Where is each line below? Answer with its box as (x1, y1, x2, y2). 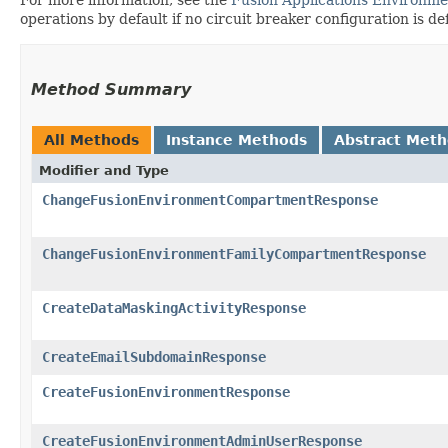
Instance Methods (166, 131, 307, 148)
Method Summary (31, 79, 191, 99)
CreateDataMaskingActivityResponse (42, 299, 306, 316)
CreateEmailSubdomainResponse (42, 348, 266, 365)
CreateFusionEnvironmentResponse (42, 383, 290, 400)
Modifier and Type (39, 162, 169, 178)
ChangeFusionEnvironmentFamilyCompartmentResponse (42, 245, 426, 262)
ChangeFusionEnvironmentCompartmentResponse (42, 191, 378, 208)
